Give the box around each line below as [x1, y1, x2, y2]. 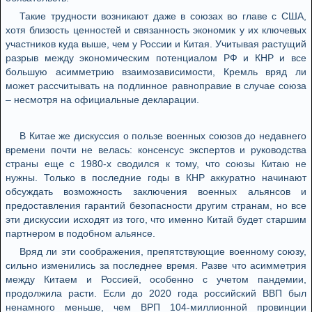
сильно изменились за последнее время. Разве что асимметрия [6, 260, 306, 271]
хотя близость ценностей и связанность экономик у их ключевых [6, 24, 306, 36]
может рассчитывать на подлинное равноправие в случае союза [6, 80, 306, 91]
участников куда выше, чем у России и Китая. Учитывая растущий [6, 38, 306, 49]
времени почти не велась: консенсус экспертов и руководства [6, 144, 306, 155]
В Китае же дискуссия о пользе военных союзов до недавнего [19, 130, 306, 141]
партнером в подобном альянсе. [6, 228, 155, 239]
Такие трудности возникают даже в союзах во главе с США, [19, 10, 306, 22]
